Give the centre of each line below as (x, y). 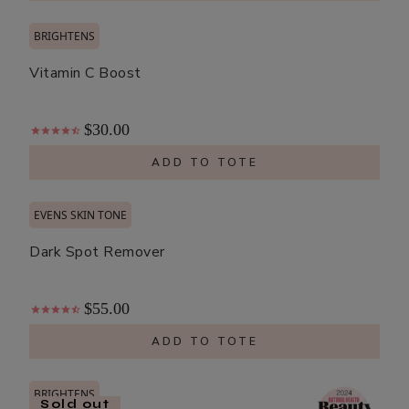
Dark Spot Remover (97, 252)
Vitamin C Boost (85, 73)
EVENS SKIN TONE (80, 215)
